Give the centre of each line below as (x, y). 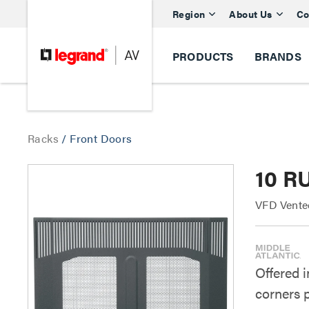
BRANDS (278, 56)
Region (189, 13)
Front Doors (101, 138)
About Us (251, 13)
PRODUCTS (203, 56)
